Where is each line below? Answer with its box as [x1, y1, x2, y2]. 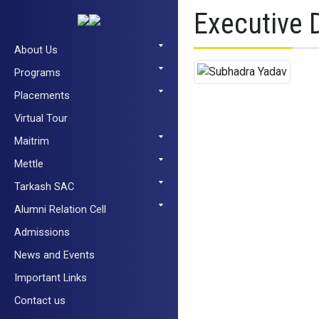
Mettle [14, 157, 43, 170]
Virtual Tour [14, 112, 68, 125]
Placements [14, 89, 70, 102]
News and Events [14, 249, 95, 261]
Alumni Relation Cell [14, 203, 106, 216]
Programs [14, 66, 61, 79]
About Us [14, 43, 58, 56]
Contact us [14, 294, 66, 307]
